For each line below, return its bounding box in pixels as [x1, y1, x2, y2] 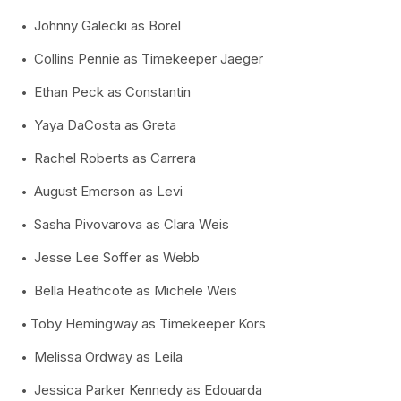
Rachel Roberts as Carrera [30, 149, 196, 166]
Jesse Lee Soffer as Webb [30, 249, 200, 266]
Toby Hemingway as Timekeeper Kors [30, 315, 266, 332]
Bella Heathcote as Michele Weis [30, 282, 237, 299]
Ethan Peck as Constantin [30, 83, 191, 100]
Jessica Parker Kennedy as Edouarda [30, 381, 262, 398]
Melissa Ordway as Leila [30, 348, 183, 365]
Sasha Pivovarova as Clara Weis [30, 216, 229, 233]
